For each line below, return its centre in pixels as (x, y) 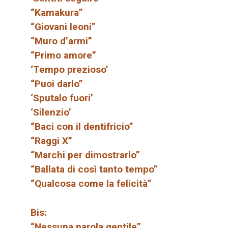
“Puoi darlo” (57, 84)
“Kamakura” (57, 13)
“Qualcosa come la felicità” (91, 184)
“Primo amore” (63, 55)
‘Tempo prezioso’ (69, 70)
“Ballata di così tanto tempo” (94, 169)
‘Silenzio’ (51, 112)
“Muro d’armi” (61, 41)
